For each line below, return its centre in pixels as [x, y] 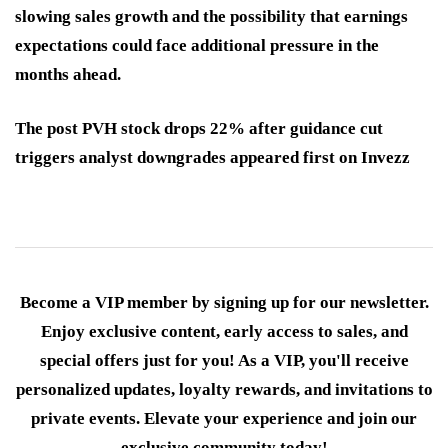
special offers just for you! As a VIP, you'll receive [224, 361]
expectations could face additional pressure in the [197, 46]
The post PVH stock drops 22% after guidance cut [199, 129]
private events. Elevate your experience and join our [224, 419]
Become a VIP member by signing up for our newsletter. [224, 303]
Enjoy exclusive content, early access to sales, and [224, 332]
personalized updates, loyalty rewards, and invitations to [224, 390]
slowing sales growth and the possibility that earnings [211, 17]
